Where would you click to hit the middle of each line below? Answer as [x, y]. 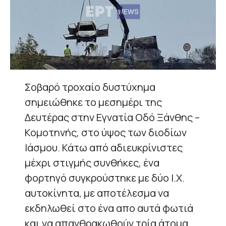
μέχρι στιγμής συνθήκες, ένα [92, 162]
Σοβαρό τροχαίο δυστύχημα [90, 87]
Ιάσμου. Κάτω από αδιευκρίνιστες [104, 147]
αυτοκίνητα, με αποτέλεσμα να [97, 193]
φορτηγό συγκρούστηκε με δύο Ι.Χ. [105, 178]
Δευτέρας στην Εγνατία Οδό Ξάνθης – [112, 117]
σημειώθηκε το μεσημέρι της [93, 102]
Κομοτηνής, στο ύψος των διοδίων [106, 132]
